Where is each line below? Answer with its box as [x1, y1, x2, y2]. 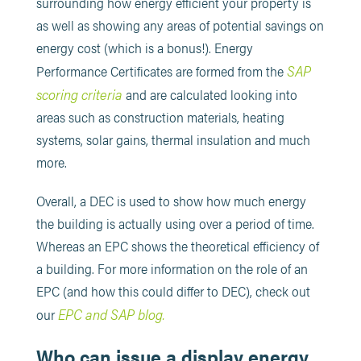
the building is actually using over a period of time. [35, 213, 314, 233]
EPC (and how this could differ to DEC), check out [35, 280, 310, 301]
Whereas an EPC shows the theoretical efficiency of [35, 235, 319, 255]
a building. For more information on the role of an [35, 258, 308, 278]
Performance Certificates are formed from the [35, 60, 287, 81]
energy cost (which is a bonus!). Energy [35, 37, 253, 57]
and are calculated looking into [122, 84, 297, 104]
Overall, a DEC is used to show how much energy [35, 190, 306, 210]
